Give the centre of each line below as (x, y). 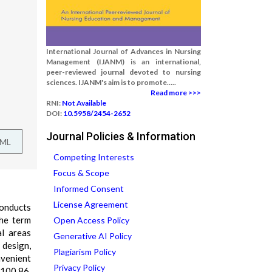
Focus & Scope (81, 173)
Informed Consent (89, 189)
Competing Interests (94, 157)
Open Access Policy (91, 220)
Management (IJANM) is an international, (124, 62)
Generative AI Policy (93, 236)
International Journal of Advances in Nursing (124, 51)
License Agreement (91, 204)
